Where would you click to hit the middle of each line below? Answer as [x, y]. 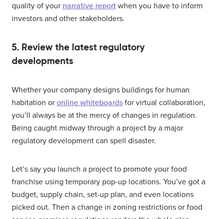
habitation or [34, 103]
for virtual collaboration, [164, 103]
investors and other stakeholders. [68, 19]
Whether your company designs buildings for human [101, 90]
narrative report [89, 6]
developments [43, 61]
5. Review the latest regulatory [78, 47]
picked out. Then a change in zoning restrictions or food [107, 208]
